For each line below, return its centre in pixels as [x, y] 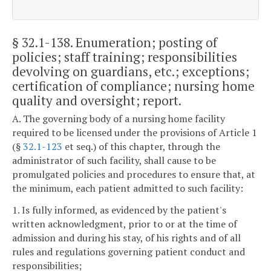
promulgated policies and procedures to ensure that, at [134, 175]
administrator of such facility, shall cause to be [114, 161]
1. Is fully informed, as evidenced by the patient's [119, 210]
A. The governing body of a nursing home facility [119, 119]
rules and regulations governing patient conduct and [129, 251]
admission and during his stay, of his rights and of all [126, 237]
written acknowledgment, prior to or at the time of [125, 224]
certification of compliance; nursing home [133, 86]
